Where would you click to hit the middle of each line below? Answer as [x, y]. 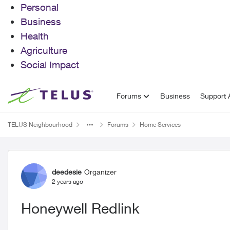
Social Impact [50, 65]
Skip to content [42, 95]
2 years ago [68, 181]
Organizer [100, 171]
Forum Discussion [73, 159]
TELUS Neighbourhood [40, 124]
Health [35, 36]
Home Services [160, 124]
